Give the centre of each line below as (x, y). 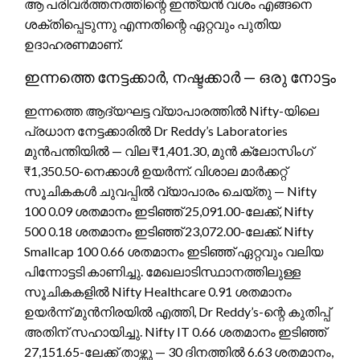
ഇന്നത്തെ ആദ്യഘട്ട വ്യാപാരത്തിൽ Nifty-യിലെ (172, 110)
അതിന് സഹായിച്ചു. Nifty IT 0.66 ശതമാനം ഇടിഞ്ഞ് (175, 331)
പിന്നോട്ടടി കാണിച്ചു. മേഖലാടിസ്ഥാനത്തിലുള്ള (162, 271)
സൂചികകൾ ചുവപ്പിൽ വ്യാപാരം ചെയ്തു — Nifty (170, 190)
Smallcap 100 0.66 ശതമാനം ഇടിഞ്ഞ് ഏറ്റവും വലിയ (174, 251)
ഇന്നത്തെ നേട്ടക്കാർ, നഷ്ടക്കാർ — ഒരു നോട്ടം (180, 76)
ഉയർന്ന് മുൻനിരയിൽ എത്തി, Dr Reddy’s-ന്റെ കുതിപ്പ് (177, 311)
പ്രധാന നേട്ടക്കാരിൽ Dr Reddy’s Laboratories (156, 130)
